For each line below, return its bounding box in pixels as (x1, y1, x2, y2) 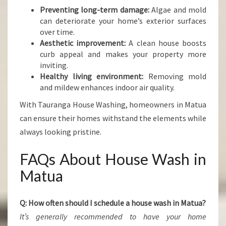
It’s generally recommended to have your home (20, 211, 206, 221)
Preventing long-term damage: (40, 5, 149, 15)
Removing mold (143, 71, 206, 81)
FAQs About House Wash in (20, 150, 206, 168)
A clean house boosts (126, 38, 207, 48)
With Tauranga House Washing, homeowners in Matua (20, 99, 206, 109)
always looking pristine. (20, 127, 101, 137)
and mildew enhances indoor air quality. (40, 82, 175, 92)
